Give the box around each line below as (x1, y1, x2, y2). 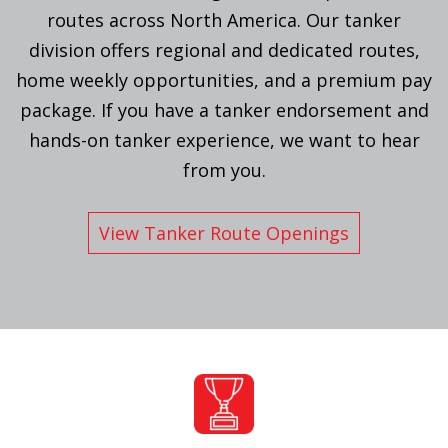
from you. (182, 158, 266, 183)
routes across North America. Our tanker (47, 8, 401, 33)
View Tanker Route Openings (99, 221, 349, 246)
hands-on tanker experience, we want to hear (28, 128, 420, 153)
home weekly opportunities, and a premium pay (16, 68, 432, 93)
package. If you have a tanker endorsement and (19, 98, 429, 123)
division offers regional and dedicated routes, (28, 38, 420, 63)
